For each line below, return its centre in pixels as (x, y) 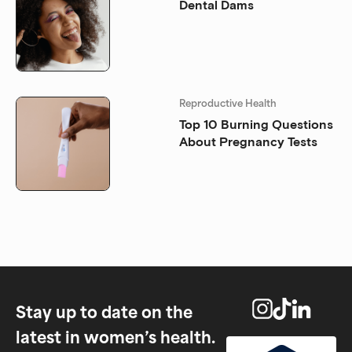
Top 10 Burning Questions (256, 124)
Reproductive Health (228, 103)
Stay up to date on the (104, 311)
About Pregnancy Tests (248, 141)
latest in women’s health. (115, 336)
